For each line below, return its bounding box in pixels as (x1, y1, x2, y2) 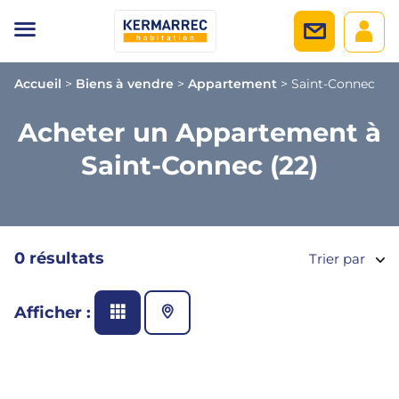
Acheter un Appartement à (18, 117, 381, 148)
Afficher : (14, 303, 91, 322)
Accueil (14, 76, 61, 92)
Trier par (309, 249, 365, 267)
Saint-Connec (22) (81, 150, 318, 181)
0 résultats (14, 248, 104, 268)
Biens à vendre (76, 76, 174, 92)
